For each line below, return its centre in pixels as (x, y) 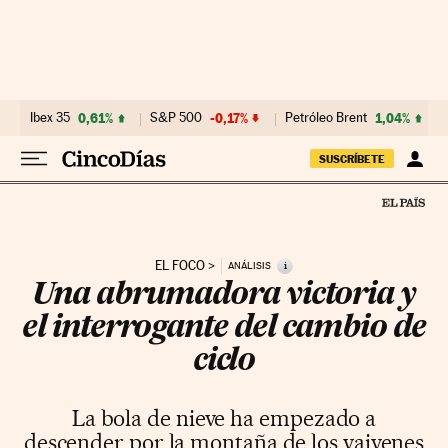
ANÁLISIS (249, 266)
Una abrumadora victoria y (223, 295)
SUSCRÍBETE (352, 159)
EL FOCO (180, 265)
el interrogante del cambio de (224, 328)
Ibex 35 (50, 117)
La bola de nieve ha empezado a (224, 417)
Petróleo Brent (326, 117)
